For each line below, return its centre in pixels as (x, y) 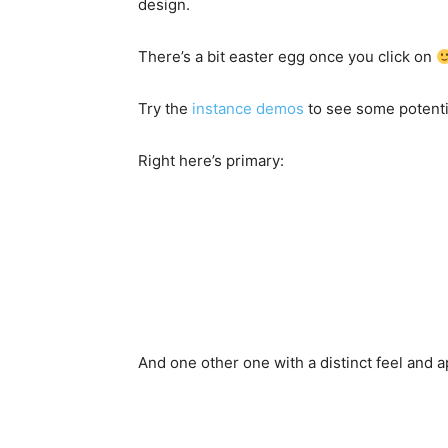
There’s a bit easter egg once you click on (287, 57)
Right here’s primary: (211, 161)
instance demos (248, 109)
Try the (165, 109)
